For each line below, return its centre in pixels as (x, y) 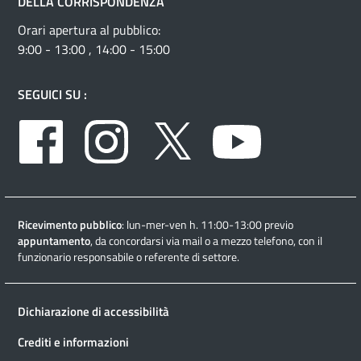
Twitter (223, 122)
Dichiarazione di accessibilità (93, 312)
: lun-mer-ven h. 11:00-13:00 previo (207, 225)
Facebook (98, 122)
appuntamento (54, 241)
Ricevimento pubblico (70, 225)
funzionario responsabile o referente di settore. (129, 257)
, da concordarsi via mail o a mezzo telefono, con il (206, 241)
